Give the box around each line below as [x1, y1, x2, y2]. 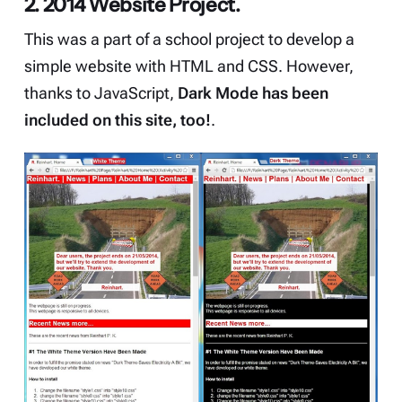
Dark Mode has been [177, 84, 328, 103]
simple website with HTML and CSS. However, [23, 57, 354, 76]
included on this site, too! [23, 111, 211, 130]
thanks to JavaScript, [23, 84, 178, 103]
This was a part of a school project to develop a [23, 31, 354, 49]
